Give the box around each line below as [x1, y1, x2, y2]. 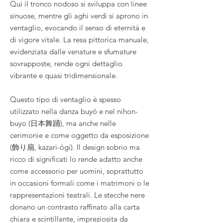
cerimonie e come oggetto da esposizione [10, 130, 149, 140]
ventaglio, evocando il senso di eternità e [10, 22, 145, 32]
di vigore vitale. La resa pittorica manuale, [10, 34, 149, 44]
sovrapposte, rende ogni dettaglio [10, 58, 122, 68]
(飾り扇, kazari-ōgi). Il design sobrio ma [10, 142, 140, 152]
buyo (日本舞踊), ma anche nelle [10, 118, 116, 128]
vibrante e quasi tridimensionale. [10, 70, 117, 80]
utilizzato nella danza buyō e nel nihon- [10, 106, 138, 116]
